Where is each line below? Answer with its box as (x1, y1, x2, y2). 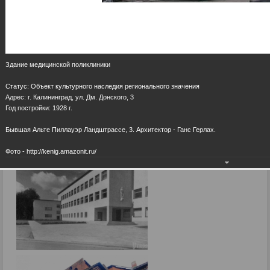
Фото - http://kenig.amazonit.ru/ (5, 147, 96, 155)
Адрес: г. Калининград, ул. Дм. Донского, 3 (5, 93, 134, 101)
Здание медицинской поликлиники (5, 60, 110, 68)
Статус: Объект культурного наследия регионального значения (5, 82, 199, 90)
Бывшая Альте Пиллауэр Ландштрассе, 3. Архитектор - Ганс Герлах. (5, 125, 216, 133)
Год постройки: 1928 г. (5, 104, 72, 111)
